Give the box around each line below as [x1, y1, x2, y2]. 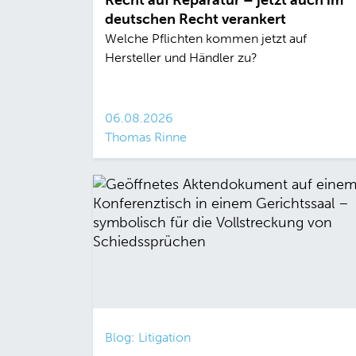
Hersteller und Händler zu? [105, 50, 257, 66]
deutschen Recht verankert [105, 10, 286, 29]
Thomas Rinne [105, 130, 187, 145]
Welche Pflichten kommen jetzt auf [105, 31, 307, 47]
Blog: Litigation [105, 330, 191, 346]
